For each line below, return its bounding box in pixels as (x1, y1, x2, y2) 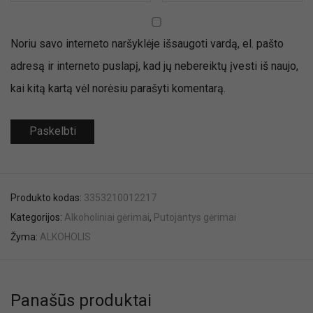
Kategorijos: (10, 211, 64, 223)
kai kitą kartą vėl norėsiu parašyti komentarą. (10, 81, 226, 95)
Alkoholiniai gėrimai (64, 211, 150, 223)
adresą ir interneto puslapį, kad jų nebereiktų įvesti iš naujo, (10, 59, 298, 73)
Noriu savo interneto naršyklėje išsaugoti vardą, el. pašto (10, 36, 284, 50)
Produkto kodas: (10, 191, 84, 203)
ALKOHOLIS (40, 231, 91, 242)
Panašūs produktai (10, 290, 152, 310)
